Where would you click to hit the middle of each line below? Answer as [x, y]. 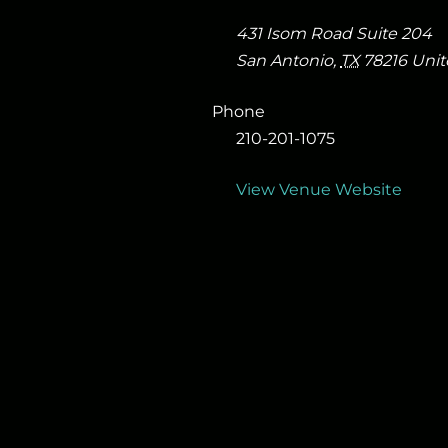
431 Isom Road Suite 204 [334, 34]
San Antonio [284, 61]
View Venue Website [319, 190]
